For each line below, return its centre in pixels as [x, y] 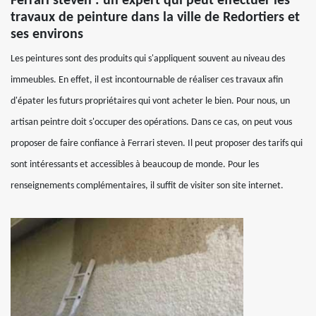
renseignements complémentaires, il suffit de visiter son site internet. [147, 186]
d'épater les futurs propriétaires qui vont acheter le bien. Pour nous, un [150, 101]
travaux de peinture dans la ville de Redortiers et [155, 18]
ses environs [47, 35]
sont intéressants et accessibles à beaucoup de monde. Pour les [135, 165]
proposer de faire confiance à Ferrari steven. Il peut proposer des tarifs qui [157, 144]
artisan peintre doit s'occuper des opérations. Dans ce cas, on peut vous [151, 122]
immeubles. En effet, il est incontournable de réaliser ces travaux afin [147, 80]
